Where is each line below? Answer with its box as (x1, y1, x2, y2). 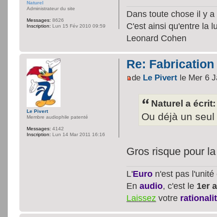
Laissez (126, 193, 156, 203)
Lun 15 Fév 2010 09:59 (51, 23, 106, 29)
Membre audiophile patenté (27, 114, 88, 120)
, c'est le (163, 181, 197, 191)
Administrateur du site (27, 5, 75, 11)
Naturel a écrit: (151, 98, 216, 108)
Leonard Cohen (126, 33, 187, 44)
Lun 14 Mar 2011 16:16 (51, 132, 105, 138)
